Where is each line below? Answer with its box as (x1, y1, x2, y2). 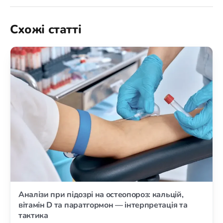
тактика (18, 210, 48, 221)
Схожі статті (10, 21, 82, 37)
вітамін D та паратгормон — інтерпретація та (18, 199, 188, 211)
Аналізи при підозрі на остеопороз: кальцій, (18, 189, 184, 200)
